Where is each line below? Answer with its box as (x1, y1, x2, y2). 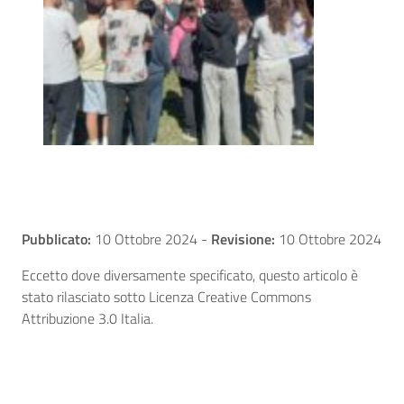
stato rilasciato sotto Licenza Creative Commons (22, 286, 311, 308)
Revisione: (211, 228, 275, 251)
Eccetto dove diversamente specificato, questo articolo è (22, 264, 358, 287)
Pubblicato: (22, 228, 91, 251)
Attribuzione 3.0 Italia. (22, 308, 153, 330)
